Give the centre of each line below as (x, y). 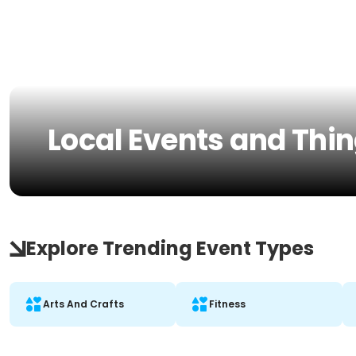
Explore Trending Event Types (170, 248)
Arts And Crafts (83, 304)
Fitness (228, 304)
